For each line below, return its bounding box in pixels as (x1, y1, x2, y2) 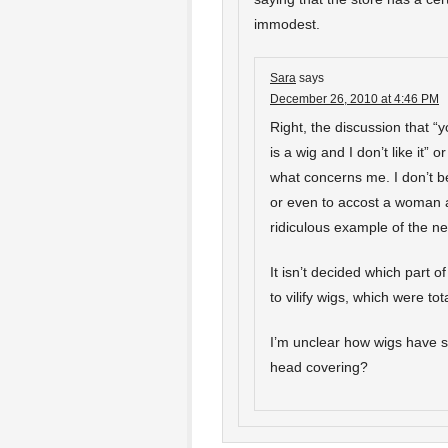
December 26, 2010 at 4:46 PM (270, 92, 439, 106)
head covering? (270, 359, 368, 375)
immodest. (254, 16, 320, 32)
